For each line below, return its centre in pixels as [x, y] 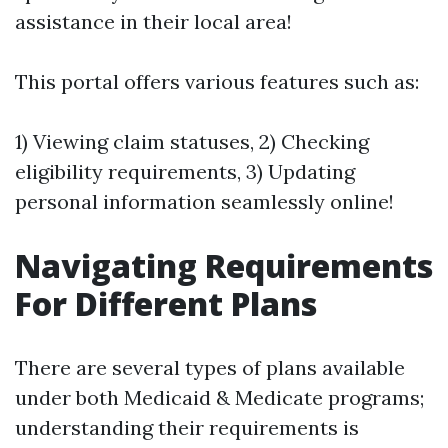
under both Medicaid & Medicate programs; [219, 397]
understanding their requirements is [187, 427]
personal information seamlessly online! [204, 201]
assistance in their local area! [153, 21]
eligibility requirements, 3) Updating [185, 171]
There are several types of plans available [210, 367]
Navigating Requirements [224, 265]
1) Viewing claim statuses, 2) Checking [192, 141]
